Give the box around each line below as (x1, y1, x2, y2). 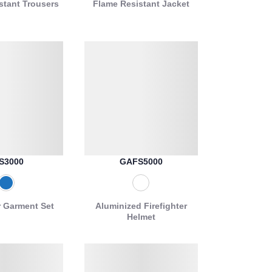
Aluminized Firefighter (95, 200, 187, 211)
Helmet (126, 211, 155, 222)
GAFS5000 (119, 156, 163, 166)
